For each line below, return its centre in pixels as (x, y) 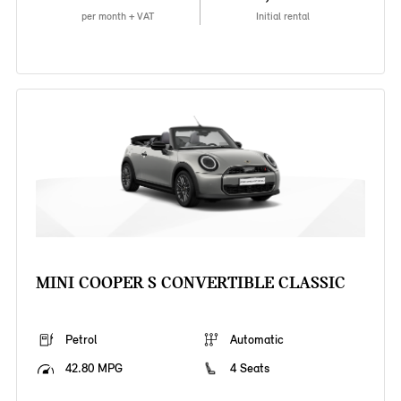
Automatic (257, 340)
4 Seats (250, 369)
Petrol (81, 340)
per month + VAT (117, 17)
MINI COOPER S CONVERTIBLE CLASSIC (190, 283)
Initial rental (283, 17)
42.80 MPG (94, 369)
